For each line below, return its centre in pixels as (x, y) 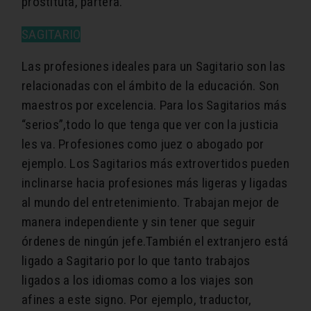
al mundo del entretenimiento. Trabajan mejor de (151, 203)
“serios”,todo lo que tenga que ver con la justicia (150, 125)
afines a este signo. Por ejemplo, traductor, (137, 300)
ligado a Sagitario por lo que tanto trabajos (136, 261)
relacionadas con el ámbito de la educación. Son (151, 86)
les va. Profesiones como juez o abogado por (143, 144)
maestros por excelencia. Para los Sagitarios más (154, 106)
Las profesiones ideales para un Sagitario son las (154, 67)
